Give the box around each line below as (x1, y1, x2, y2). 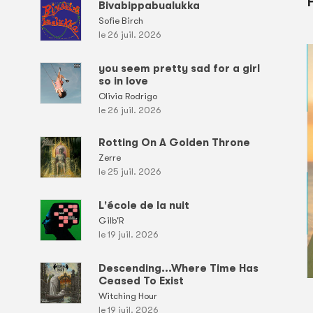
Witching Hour (98, 290, 157, 301)
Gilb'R (98, 214, 124, 226)
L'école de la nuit (98, 198, 189, 212)
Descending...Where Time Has (98, 261, 259, 275)
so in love (98, 74, 148, 87)
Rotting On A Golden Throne (98, 136, 250, 149)
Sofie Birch (98, 15, 143, 26)
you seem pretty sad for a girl (98, 61, 260, 75)
